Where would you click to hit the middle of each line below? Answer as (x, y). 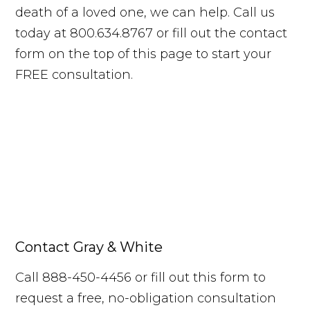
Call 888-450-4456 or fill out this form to (141, 278)
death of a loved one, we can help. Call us (145, 13)
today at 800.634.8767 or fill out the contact (152, 34)
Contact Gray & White (89, 247)
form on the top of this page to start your (144, 54)
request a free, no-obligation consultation (146, 299)
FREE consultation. (74, 75)
